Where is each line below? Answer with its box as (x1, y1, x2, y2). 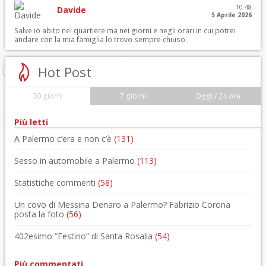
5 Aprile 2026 (211, 11, 252, 19)
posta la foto (14, 208, 66, 220)
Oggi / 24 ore (195, 91, 240, 101)
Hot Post (37, 63, 91, 81)
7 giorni (119, 91, 146, 101)
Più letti (14, 116, 48, 128)
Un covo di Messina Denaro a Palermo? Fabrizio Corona (14, 199, 230, 210)
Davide (56, 4, 86, 15)
